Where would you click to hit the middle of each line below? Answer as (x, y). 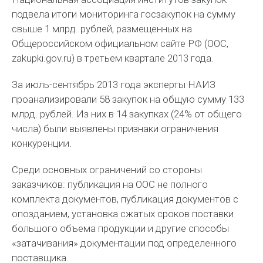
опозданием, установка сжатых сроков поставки (123, 214)
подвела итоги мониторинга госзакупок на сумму (124, 14)
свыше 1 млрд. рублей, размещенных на (102, 29)
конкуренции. (42, 143)
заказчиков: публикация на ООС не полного (110, 184)
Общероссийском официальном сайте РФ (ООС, (120, 43)
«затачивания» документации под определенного (124, 243)
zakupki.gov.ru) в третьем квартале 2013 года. (113, 58)
